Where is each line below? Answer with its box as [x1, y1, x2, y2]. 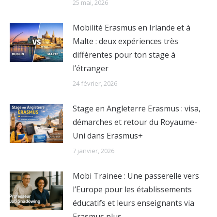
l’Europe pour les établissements [73, 184, 192, 195]
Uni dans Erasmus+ [73, 130, 143, 141]
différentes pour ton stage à [73, 49, 175, 60]
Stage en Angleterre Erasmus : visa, [73, 103, 201, 114]
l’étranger [73, 63, 108, 74]
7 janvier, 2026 [73, 146, 114, 155]
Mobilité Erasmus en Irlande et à [73, 22, 190, 33]
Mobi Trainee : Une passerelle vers [73, 170, 199, 181]
